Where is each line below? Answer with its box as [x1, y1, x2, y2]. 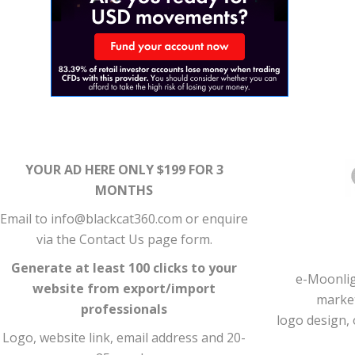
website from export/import [32, 280, 216, 298]
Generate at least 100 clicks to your [11, 259, 238, 277]
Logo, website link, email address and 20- [2, 329, 246, 347]
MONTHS [95, 181, 154, 200]
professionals [81, 300, 168, 319]
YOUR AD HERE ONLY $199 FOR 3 [25, 161, 223, 179]
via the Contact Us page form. [36, 231, 212, 249]
